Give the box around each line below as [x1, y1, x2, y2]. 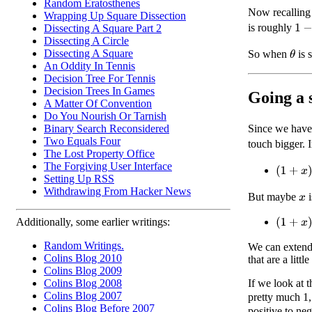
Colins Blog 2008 [44, 277, 122, 289]
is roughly [248, 21, 295, 33]
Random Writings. [44, 240, 124, 251]
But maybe [248, 190, 299, 203]
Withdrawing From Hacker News [44, 185, 191, 197]
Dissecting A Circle [44, 35, 129, 47]
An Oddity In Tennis [44, 60, 135, 72]
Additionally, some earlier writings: [16, 216, 170, 228]
